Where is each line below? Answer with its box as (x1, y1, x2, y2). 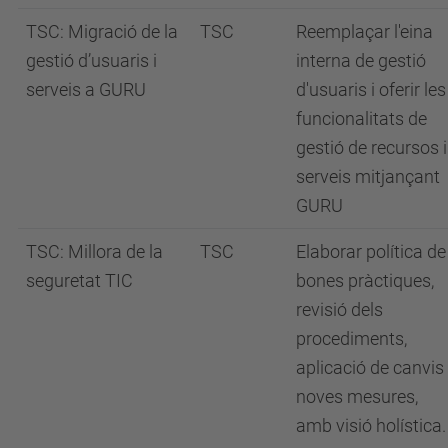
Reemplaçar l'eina (296, 20, 433, 42)
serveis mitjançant (296, 165, 440, 187)
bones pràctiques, (296, 269, 434, 291)
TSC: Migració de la (26, 20, 178, 42)
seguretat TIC (26, 269, 133, 291)
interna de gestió (296, 49, 426, 71)
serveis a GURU (26, 78, 146, 100)
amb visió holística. (296, 414, 446, 436)
